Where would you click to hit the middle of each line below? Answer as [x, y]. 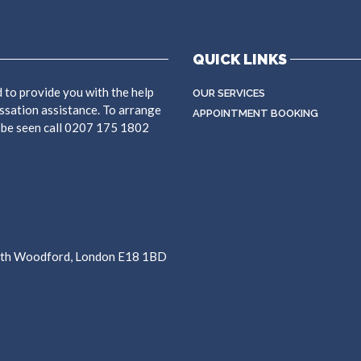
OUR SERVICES [229, 93]
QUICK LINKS [240, 59]
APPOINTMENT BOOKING [255, 113]
